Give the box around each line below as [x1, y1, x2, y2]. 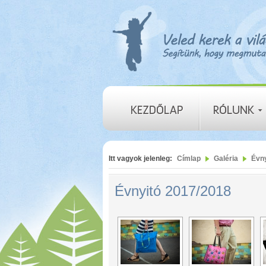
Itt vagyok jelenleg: [109, 154, 172, 163]
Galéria [214, 154, 238, 163]
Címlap [177, 154, 201, 163]
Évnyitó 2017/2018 [115, 183, 231, 199]
